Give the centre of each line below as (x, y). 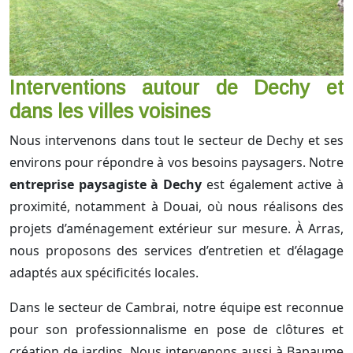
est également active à (273, 185)
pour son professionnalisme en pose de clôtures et (176, 330)
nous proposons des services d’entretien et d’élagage (176, 251)
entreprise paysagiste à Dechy (106, 185)
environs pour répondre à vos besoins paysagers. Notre (176, 163)
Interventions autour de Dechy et (176, 88)
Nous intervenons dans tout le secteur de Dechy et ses (176, 141)
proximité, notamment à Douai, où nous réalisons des (176, 207)
